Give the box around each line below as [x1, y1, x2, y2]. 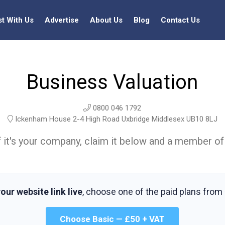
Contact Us [161, 16, 200, 25]
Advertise [45, 16, 79, 25]
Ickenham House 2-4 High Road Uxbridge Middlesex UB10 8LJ [13, 115, 217, 124]
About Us [90, 16, 123, 25]
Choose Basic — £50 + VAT [60, 214, 165, 224]
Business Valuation [27, 70, 198, 94]
